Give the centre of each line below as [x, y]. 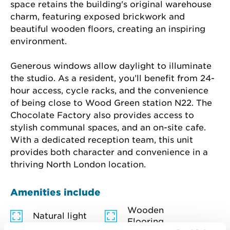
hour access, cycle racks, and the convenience [111, 91]
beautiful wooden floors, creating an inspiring [109, 29]
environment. [39, 41]
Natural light [60, 216]
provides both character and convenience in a [110, 152]
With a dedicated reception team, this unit [103, 140]
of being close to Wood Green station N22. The [112, 103]
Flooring [146, 222]
